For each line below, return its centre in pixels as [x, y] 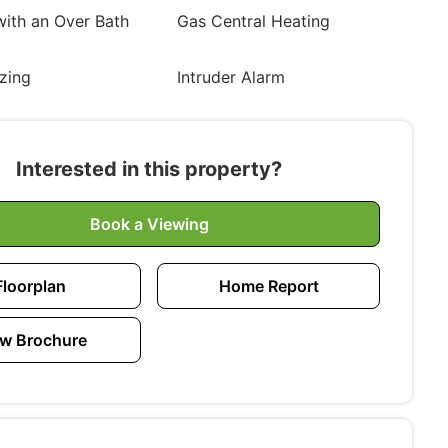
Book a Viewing [149, 224]
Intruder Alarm [231, 77]
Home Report [268, 286]
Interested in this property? [149, 169]
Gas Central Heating [254, 21]
